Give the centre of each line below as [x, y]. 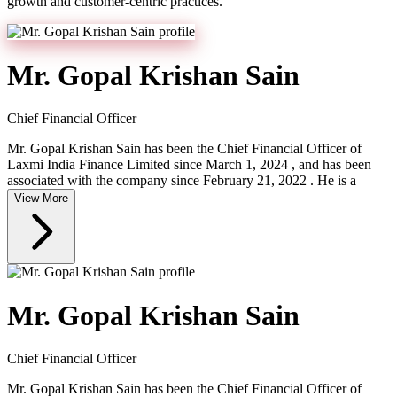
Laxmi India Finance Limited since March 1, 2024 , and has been [189, 165]
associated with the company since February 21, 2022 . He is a [182, 181]
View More [41, 198]
